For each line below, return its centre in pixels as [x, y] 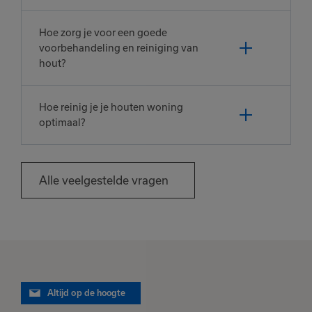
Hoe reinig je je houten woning [111, 107]
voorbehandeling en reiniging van [119, 48]
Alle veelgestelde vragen [104, 180]
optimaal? [62, 123]
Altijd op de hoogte [87, 293]
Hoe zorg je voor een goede [103, 33]
